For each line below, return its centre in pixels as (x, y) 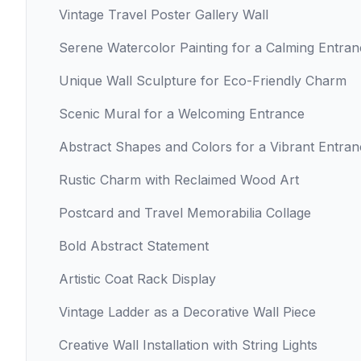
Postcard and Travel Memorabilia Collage (185, 213)
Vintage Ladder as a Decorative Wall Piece (187, 312)
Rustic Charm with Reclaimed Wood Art (179, 180)
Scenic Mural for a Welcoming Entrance (182, 114)
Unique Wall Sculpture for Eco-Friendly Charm (203, 81)
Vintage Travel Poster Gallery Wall (164, 15)
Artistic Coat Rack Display (137, 279)
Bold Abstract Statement (134, 246)
